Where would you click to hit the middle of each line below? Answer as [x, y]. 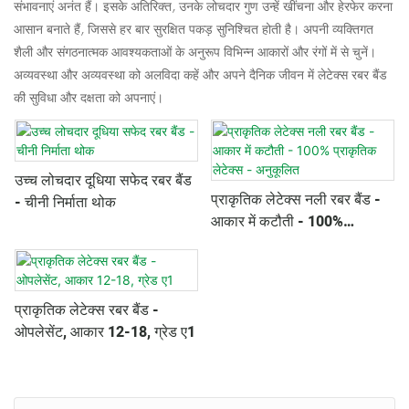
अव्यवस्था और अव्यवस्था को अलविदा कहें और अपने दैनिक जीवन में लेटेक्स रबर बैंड [200, 75]
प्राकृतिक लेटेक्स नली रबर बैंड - [295, 199]
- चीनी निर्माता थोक [65, 202]
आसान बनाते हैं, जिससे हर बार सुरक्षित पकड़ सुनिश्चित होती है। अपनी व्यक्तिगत [194, 29]
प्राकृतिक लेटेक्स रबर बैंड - [87, 310]
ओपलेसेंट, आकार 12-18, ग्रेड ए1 [105, 332]
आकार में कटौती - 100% [277, 221]
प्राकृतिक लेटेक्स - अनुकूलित [288, 243]
